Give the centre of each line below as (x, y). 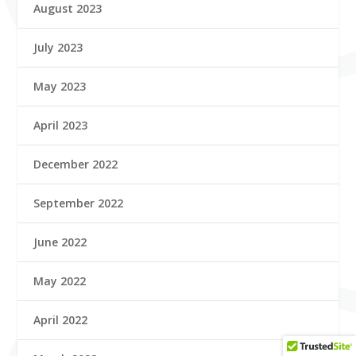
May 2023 (60, 86)
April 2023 (61, 125)
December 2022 (76, 164)
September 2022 (79, 203)
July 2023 (58, 47)
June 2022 (60, 242)
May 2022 (60, 281)
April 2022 (61, 319)
